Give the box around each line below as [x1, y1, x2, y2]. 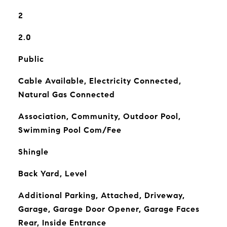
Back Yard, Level [18, 169, 87, 178]
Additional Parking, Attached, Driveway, [18, 191, 185, 200]
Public [18, 54, 44, 64]
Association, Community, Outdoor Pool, [18, 111, 181, 121]
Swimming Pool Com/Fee [18, 125, 122, 135]
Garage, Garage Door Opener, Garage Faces [18, 204, 200, 214]
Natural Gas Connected [18, 90, 115, 99]
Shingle [18, 147, 49, 157]
